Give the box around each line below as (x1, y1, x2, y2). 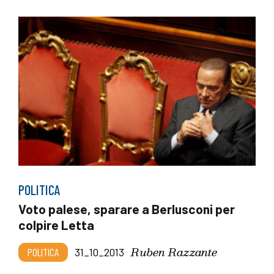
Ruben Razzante (131, 242, 217, 261)
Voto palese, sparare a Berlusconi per (18, 201, 235, 217)
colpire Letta (18, 217, 94, 232)
